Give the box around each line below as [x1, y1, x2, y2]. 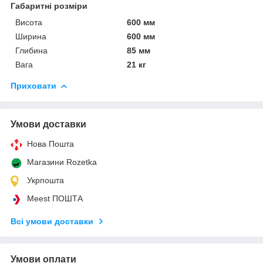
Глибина [15, 45, 48, 55]
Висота [15, 17, 42, 27]
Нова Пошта [27, 139, 74, 149]
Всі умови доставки [11, 216, 93, 226]
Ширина [15, 31, 46, 41]
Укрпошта [27, 175, 64, 185]
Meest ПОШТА [27, 193, 83, 203]
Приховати [11, 80, 56, 90]
